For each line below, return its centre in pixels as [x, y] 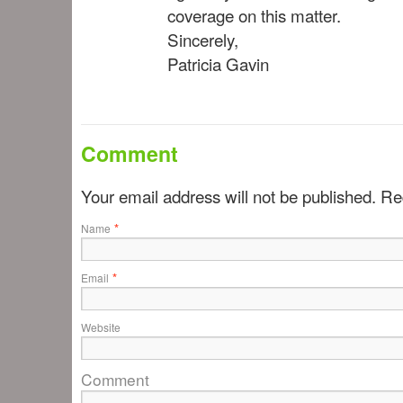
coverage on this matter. [254, 15]
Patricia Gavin [218, 63]
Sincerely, [203, 39]
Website [101, 327]
